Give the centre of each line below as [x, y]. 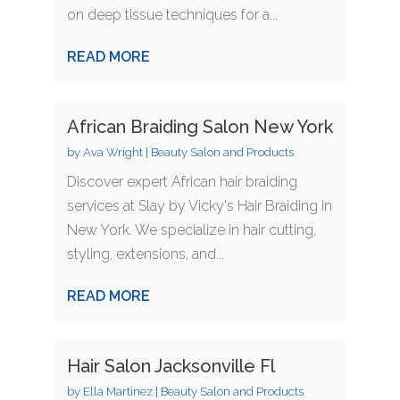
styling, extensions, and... [145, 254]
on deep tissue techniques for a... [172, 15]
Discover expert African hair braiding [182, 182]
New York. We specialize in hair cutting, [191, 230]
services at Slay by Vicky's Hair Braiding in [199, 206]
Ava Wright [112, 153]
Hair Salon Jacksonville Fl [171, 367]
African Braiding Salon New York [200, 127]
